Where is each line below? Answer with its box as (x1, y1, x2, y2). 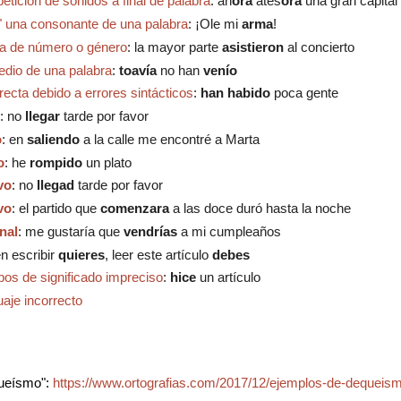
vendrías (123, 223, 181, 239)
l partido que (25, 200, 100, 217)
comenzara (99, 200, 173, 217)
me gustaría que (24, 223, 124, 239)
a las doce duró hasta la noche (172, 200, 351, 217)
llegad (36, 177, 78, 193)
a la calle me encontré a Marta (82, 131, 260, 147)
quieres (57, 246, 105, 262)
